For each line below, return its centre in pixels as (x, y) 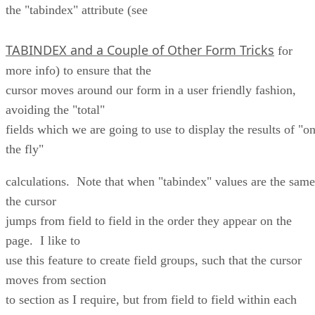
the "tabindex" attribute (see (77, 9)
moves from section (56, 279)
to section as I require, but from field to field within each (151, 299)
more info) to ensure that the (78, 70)
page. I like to (43, 240)
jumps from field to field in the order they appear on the (149, 220)
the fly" (25, 149)
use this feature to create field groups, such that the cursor (154, 260)
